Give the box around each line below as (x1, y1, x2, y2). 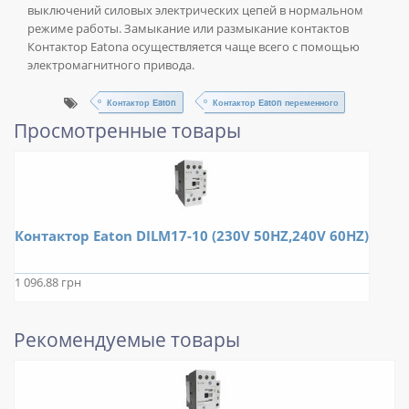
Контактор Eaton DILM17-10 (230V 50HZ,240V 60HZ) (15, 226, 369, 246)
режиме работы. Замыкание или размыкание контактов (27, 21, 349, 37)
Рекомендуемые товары (14, 327, 240, 353)
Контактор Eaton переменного (212, 96, 339, 110)
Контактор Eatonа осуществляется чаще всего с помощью (27, 39, 360, 56)
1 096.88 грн (15, 275, 81, 291)
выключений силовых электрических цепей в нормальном (27, 3, 363, 19)
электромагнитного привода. (27, 58, 194, 74)
